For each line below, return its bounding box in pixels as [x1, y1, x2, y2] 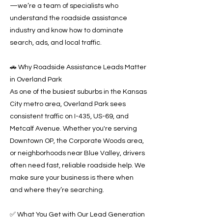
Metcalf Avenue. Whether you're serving [10, 125, 137, 132]
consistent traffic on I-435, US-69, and [10, 113, 129, 120]
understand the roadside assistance [10, 15, 127, 22]
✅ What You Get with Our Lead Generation [10, 211, 145, 218]
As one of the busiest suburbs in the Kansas [10, 88, 147, 95]
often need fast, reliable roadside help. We [10, 162, 145, 169]
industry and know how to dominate [10, 27, 123, 34]
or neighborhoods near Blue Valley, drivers [10, 150, 145, 157]
